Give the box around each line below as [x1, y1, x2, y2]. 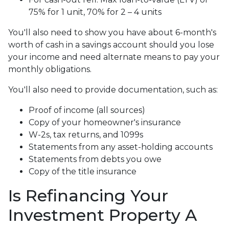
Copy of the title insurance [29, 166, 136, 176]
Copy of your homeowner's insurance [29, 117, 181, 127]
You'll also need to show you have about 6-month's [8, 27, 216, 37]
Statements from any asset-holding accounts [29, 142, 213, 152]
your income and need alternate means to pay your [8, 52, 220, 62]
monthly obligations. [8, 64, 91, 74]
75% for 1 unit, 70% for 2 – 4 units [29, 7, 162, 17]
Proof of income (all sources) [29, 105, 145, 115]
